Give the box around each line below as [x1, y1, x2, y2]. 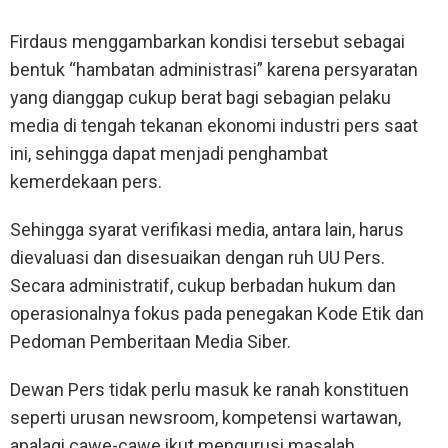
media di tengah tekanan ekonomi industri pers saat [10, 114, 418, 136]
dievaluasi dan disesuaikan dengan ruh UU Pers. [10, 246, 385, 268]
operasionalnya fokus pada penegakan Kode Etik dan [10, 302, 424, 324]
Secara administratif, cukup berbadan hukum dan [10, 274, 396, 296]
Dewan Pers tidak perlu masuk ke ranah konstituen [10, 378, 409, 400]
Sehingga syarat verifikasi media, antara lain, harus [10, 218, 404, 240]
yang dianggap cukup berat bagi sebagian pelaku [10, 86, 391, 108]
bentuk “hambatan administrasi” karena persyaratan [10, 58, 418, 80]
